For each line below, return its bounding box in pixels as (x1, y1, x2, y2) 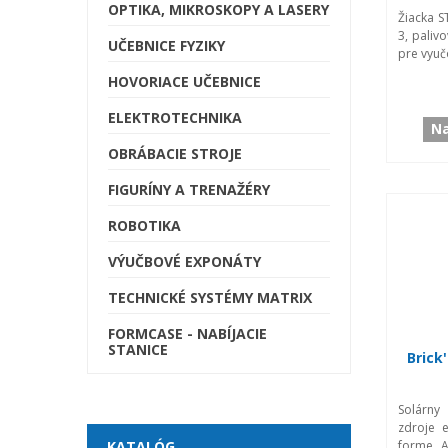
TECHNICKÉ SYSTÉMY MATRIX (108, 287, 312, 307)
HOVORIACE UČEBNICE (108, 71, 261, 91)
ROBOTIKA (108, 215, 181, 235)
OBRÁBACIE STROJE (108, 143, 242, 163)
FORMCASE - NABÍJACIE (108, 323, 267, 343)
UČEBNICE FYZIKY (108, 35, 225, 55)
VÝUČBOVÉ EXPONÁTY (108, 251, 261, 271)
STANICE (108, 339, 168, 359)
